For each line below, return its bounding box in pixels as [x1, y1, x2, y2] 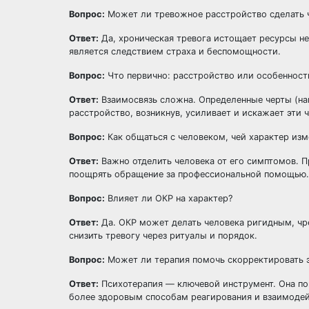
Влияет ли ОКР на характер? [105, 193, 232, 203]
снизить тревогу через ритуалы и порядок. [69, 230, 257, 241]
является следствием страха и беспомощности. [69, 46, 281, 57]
